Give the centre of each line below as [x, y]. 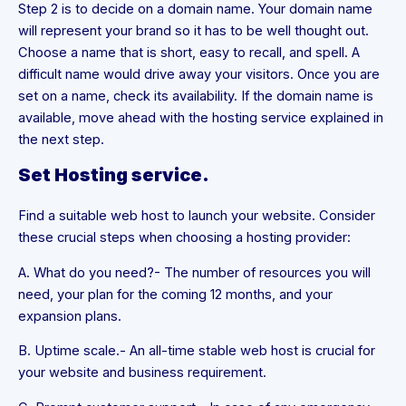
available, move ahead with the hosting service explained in [201, 117]
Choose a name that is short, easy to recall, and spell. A [189, 52]
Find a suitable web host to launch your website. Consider [197, 216]
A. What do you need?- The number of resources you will [194, 272]
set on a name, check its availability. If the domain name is [196, 96]
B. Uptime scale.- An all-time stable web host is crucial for [197, 351]
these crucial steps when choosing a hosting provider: [184, 238]
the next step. [61, 139]
